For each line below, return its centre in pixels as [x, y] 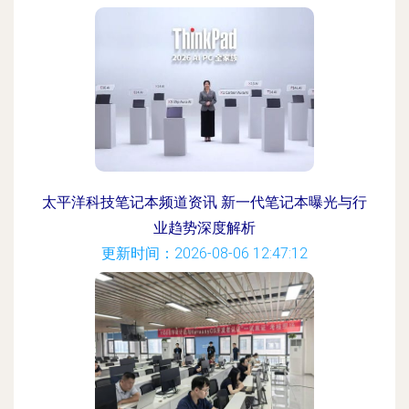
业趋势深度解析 [204, 228]
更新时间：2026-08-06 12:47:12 [204, 253]
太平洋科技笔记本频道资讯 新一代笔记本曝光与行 [204, 202]
